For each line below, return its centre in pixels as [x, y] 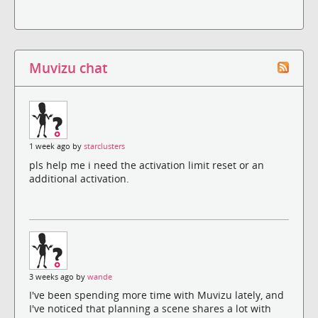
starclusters [104, 147]
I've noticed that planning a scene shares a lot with [150, 308]
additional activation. [79, 178]
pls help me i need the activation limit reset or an [147, 165]
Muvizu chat [68, 68]
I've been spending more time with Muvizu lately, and [157, 295]
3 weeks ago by [58, 276]
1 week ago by [56, 147]
